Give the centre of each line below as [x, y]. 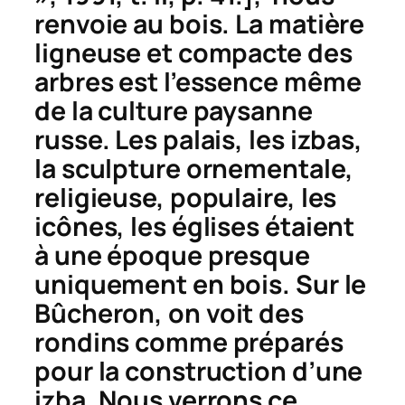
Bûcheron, [99, 314]
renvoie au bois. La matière [200, 24]
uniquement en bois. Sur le [201, 285]
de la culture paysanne [174, 111]
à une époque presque [172, 256]
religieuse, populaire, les [186, 198]
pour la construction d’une [199, 372]
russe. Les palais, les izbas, [199, 140]
